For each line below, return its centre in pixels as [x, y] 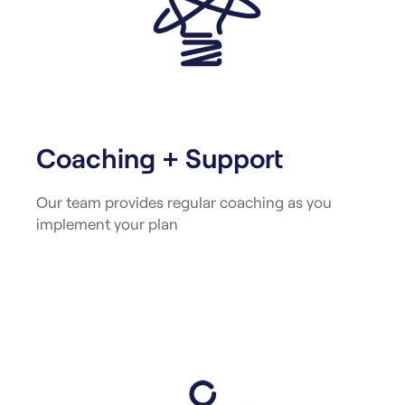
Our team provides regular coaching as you [184, 202]
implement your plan [107, 224]
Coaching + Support [160, 158]
